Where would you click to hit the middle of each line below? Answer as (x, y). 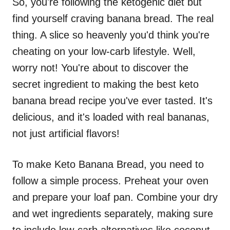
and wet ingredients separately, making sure (113, 214)
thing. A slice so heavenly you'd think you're (111, 35)
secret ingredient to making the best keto (106, 84)
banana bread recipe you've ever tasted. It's (112, 101)
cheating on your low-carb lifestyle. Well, (104, 51)
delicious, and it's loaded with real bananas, (111, 117)
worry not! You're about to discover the (100, 68)
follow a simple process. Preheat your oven (110, 181)
